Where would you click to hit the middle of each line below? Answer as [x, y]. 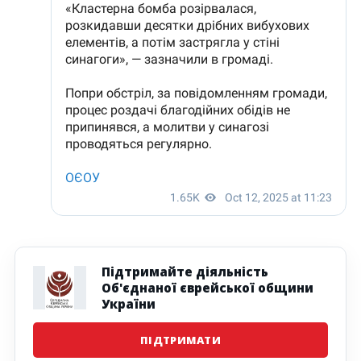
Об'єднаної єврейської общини [207, 287]
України [129, 303]
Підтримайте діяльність [185, 271]
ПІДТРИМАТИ [180, 340]
